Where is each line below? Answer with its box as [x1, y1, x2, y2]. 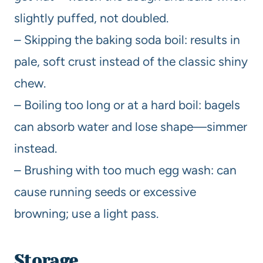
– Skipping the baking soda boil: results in [14, 32, 240, 47]
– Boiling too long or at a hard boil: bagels [14, 97, 240, 112]
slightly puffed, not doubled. [14, 11, 168, 25]
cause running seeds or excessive [14, 184, 196, 199]
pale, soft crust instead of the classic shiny [14, 54, 248, 69]
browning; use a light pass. [14, 206, 159, 221]
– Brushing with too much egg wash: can [14, 163, 237, 177]
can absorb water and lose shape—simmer [14, 119, 247, 134]
